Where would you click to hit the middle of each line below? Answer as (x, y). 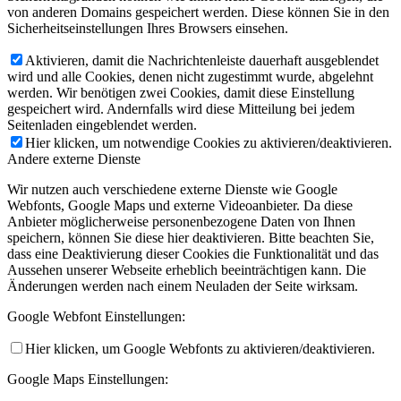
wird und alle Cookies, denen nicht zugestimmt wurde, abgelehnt (190, 77)
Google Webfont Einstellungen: (96, 317)
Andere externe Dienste (74, 159)
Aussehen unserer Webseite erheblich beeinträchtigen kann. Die (187, 270)
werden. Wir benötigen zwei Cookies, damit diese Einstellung (181, 93)
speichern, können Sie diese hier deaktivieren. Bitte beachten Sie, (191, 238)
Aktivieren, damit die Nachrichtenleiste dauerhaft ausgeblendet (202, 61)
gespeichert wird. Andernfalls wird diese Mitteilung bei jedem (181, 109)
